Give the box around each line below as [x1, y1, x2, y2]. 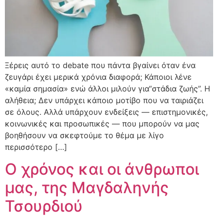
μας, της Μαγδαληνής [5, 178, 169, 197]
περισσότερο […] [5, 142, 67, 152]
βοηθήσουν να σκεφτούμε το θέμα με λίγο [5, 130, 164, 141]
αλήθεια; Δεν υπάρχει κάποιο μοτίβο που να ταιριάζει [5, 95, 203, 106]
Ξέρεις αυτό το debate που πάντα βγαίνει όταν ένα [5, 60, 196, 71]
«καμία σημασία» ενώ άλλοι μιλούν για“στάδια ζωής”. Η [5, 84, 210, 94]
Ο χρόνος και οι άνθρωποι [5, 159, 199, 179]
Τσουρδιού [5, 196, 83, 216]
